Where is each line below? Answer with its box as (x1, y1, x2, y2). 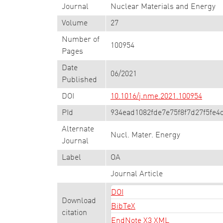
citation (62, 209, 87, 217)
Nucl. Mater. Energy (111, 131, 180, 139)
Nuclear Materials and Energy (111, 3, 216, 11)
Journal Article (111, 170, 163, 178)
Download (62, 197, 96, 205)
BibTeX (111, 203, 135, 211)
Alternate (62, 125, 94, 133)
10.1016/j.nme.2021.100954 (111, 93, 202, 101)
